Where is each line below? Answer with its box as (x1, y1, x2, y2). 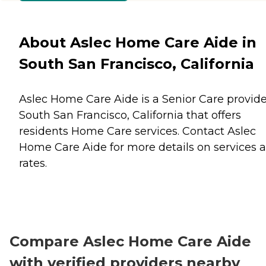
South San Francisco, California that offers (19, 108, 241, 122)
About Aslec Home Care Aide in (19, 33, 256, 51)
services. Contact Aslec (132, 124, 256, 138)
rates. (19, 156, 47, 170)
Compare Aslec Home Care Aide (9, 232, 251, 250)
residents (19, 124, 71, 138)
